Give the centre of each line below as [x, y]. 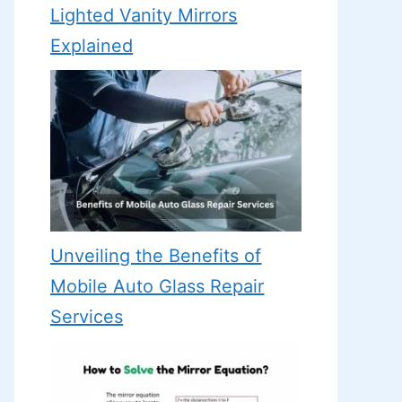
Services [87, 316]
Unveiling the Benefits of [156, 255]
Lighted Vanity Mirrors [144, 16]
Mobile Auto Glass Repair [157, 286]
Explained [92, 46]
